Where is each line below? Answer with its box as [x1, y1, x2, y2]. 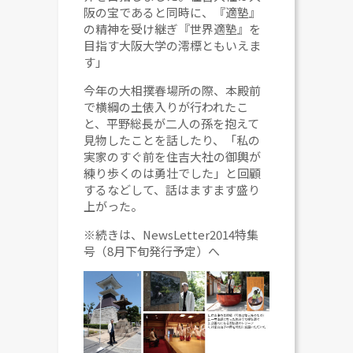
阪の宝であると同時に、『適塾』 [84, 3, 262, 20]
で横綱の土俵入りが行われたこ [84, 98, 249, 115]
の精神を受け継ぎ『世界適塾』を [84, 20, 262, 37]
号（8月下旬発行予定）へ [84, 242, 221, 259]
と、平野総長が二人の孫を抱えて [84, 114, 260, 132]
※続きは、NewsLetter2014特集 [84, 225, 259, 243]
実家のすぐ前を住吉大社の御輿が [84, 147, 262, 165]
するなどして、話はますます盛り [84, 180, 261, 198]
